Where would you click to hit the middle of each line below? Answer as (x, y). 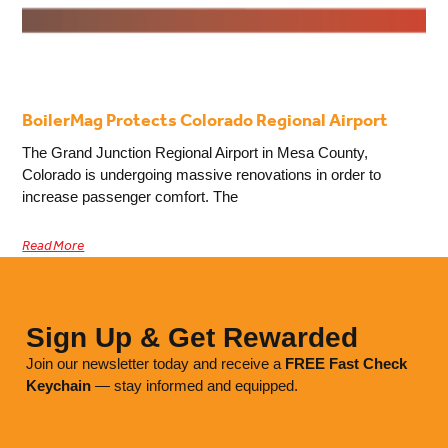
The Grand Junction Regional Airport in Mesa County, (195, 153)
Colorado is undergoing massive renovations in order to (202, 175)
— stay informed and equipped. (194, 385)
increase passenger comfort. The (130, 197)
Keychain (58, 385)
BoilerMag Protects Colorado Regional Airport (205, 121)
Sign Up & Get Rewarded (191, 337)
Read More (53, 247)
